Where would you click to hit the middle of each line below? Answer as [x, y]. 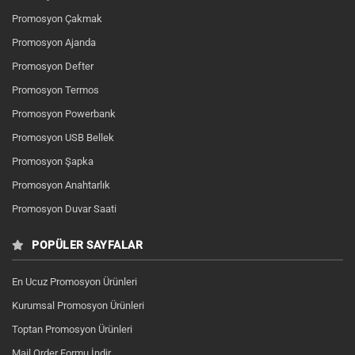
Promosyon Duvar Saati [64, 209]
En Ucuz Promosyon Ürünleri [74, 282]
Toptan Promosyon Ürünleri [72, 329]
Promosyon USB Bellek [63, 137]
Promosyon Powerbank [64, 114]
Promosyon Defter [53, 66]
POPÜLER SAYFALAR [86, 245]
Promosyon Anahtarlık [61, 185]
